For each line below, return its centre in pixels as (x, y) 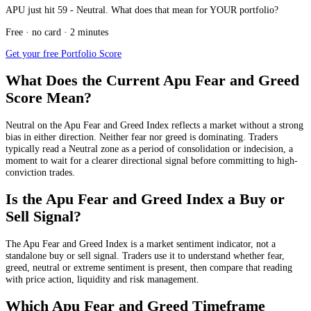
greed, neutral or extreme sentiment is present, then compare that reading (149, 267)
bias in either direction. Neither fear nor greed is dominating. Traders (142, 136)
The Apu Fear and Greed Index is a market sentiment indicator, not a (141, 243)
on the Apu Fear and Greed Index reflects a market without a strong (169, 125)
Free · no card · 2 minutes (57, 32)
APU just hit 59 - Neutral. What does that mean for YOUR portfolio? (142, 10)
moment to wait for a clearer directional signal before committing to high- (152, 160)
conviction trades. (40, 172)
